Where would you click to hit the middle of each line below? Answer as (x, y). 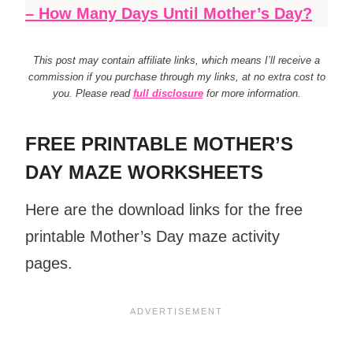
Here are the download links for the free (164, 209)
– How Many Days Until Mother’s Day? (169, 13)
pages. (49, 263)
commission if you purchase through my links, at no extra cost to (176, 76)
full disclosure (168, 93)
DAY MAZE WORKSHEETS (144, 172)
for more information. (252, 93)
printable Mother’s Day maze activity (152, 236)
